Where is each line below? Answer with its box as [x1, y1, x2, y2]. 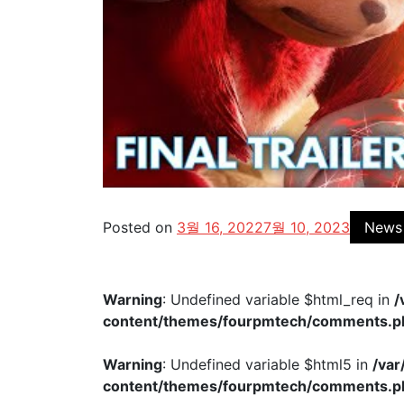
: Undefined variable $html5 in [162, 355, 372, 373]
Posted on [103, 218, 177, 236]
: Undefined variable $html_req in [162, 290, 394, 308]
